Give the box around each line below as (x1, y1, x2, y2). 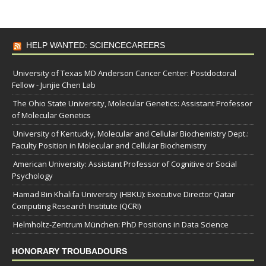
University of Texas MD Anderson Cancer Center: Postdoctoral (13, 68, 236, 79)
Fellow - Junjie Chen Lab (12, 80, 96, 91)
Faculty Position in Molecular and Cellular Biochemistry (12, 140, 207, 151)
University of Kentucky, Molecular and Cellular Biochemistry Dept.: (13, 128, 249, 140)
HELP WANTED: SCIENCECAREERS (26, 40, 165, 50)
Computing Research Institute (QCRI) (12, 201, 141, 212)
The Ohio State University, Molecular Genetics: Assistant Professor (13, 98, 252, 109)
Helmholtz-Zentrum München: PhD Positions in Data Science (13, 219, 229, 230)
